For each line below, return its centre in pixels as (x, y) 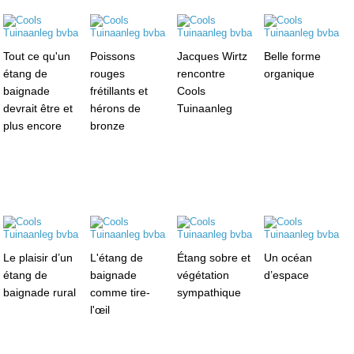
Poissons (113, 56)
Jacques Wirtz (212, 56)
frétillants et (119, 90)
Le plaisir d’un (38, 257)
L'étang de (117, 257)
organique (289, 73)
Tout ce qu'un (37, 56)
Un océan (288, 257)
